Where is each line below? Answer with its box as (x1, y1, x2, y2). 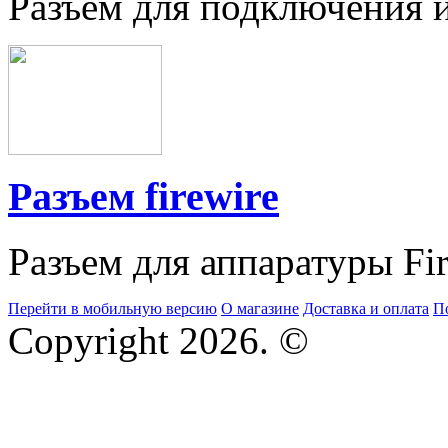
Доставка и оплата (303, 300, 429, 318)
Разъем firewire (8, 174, 279, 220)
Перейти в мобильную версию (8, 300, 217, 318)
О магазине (221, 300, 299, 318)
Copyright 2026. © (8, 319, 309, 363)
